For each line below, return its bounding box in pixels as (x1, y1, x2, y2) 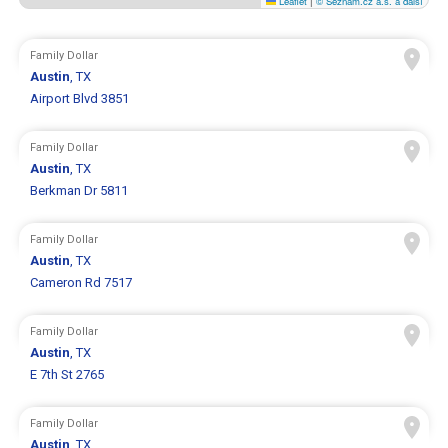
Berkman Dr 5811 (30, 183, 129, 199)
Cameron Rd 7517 (30, 275, 133, 291)
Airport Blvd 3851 (30, 91, 130, 107)
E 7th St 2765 (30, 367, 105, 383)
